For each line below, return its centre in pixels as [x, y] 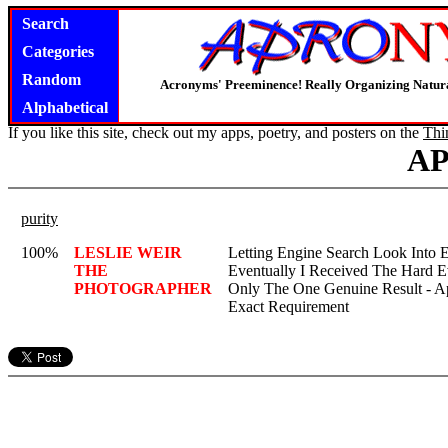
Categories [58, 51]
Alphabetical [65, 107]
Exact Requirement [288, 306]
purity [39, 218]
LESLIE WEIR [128, 252]
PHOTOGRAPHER [143, 288]
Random [51, 79]
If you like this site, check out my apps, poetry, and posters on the [215, 132]
